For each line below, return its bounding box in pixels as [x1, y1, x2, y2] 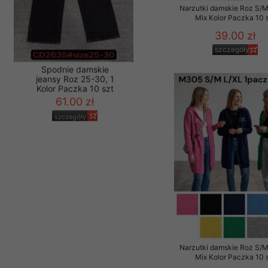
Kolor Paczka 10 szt [36, 133, 114, 144]
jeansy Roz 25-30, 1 [35, 124, 114, 135]
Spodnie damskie [41, 114, 109, 125]
